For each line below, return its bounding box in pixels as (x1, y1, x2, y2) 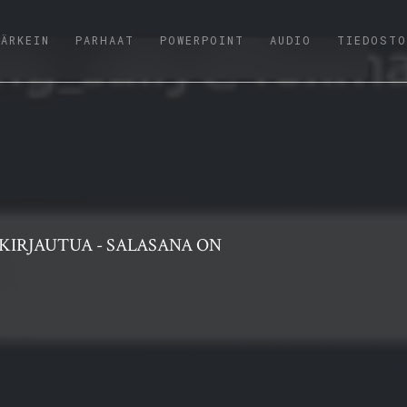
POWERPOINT (159, 33, 244, 47)
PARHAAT (74, 33, 134, 47)
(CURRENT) (48, 30, 124, 45)
